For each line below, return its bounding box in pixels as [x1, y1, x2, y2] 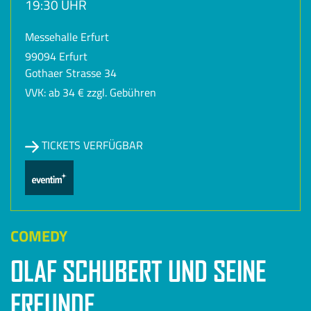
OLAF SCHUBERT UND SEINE [10, 255, 267, 288]
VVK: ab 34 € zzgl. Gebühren [25, 84, 156, 101]
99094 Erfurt [25, 48, 87, 65]
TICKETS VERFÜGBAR [39, 137, 143, 154]
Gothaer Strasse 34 [25, 65, 117, 82]
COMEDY [10, 224, 67, 249]
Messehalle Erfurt [25, 28, 109, 46]
